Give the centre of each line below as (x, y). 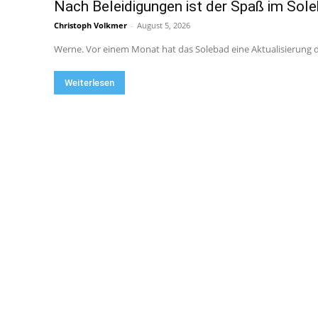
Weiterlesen (89, 83)
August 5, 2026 (164, 26)
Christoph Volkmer (91, 26)
